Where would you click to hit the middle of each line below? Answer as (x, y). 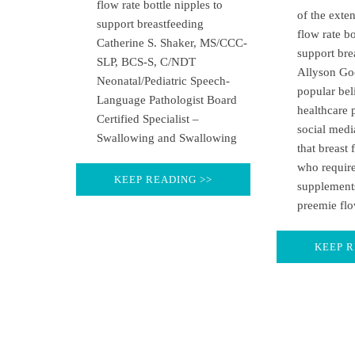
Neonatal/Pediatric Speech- (163, 80)
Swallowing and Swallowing (167, 137)
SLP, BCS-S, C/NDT (146, 61)
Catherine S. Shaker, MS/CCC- (172, 42)
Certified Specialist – (148, 118)
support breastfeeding (150, 23)
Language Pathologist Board (167, 99)
